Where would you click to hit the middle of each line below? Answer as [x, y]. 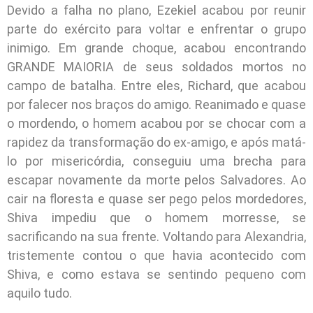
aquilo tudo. [39, 293]
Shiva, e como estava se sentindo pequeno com [156, 275]
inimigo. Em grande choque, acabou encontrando [156, 48]
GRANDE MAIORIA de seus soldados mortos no [156, 67]
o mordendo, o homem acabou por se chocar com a [156, 124]
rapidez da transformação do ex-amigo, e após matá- [156, 143]
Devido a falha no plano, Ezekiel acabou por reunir [156, 10]
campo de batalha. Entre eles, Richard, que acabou [156, 86]
